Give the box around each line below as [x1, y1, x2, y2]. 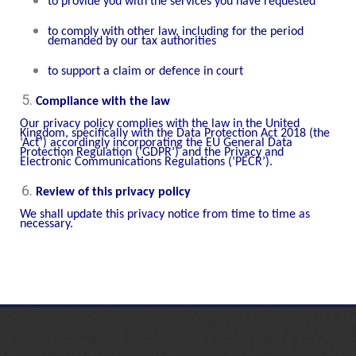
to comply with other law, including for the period [48, 25, 304, 39]
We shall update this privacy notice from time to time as [20, 207, 310, 221]
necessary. [20, 217, 73, 230]
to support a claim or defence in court [48, 65, 243, 79]
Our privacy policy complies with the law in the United [20, 117, 300, 130]
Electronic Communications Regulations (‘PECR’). [20, 155, 273, 168]
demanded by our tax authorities [48, 35, 216, 48]
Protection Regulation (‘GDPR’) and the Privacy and [20, 145, 284, 159]
